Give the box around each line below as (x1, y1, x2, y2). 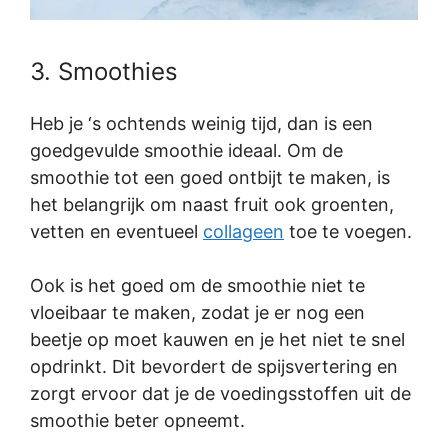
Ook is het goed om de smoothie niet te (30, 274, 365, 296)
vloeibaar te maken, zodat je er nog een (30, 301, 365, 323)
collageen (203, 220, 284, 242)
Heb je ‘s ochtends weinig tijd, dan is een (30, 112, 373, 134)
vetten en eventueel (30, 220, 203, 242)
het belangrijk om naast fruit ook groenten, (30, 193, 394, 215)
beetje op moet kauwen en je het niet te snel (30, 328, 405, 350)
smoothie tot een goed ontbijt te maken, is (30, 166, 390, 188)
